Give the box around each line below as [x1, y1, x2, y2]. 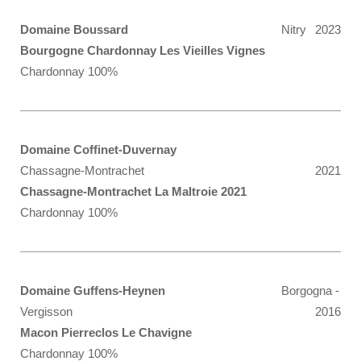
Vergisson [20, 305, 73, 318]
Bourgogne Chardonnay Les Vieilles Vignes [20, 44, 265, 57]
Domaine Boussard [20, 23, 128, 36]
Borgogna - [281, 284, 339, 297]
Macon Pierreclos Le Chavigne [20, 326, 192, 339]
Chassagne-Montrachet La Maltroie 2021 [20, 185, 247, 198]
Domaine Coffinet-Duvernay [20, 143, 176, 156]
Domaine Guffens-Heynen [20, 284, 165, 297]
